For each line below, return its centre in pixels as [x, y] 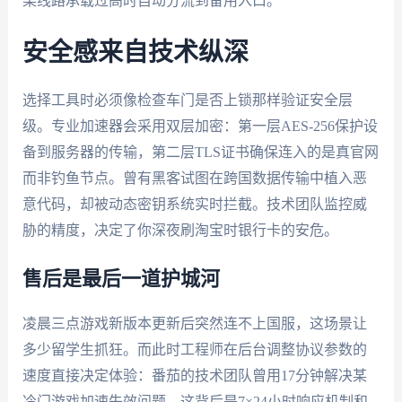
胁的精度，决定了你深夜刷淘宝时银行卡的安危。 [180, 230]
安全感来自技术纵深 [135, 52]
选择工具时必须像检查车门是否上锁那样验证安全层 [187, 100]
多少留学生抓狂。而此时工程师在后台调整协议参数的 [194, 350]
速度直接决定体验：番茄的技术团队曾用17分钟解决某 [194, 376]
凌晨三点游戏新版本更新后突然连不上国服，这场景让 [194, 324]
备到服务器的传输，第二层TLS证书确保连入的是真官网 [200, 152]
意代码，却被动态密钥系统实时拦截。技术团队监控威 [194, 204]
